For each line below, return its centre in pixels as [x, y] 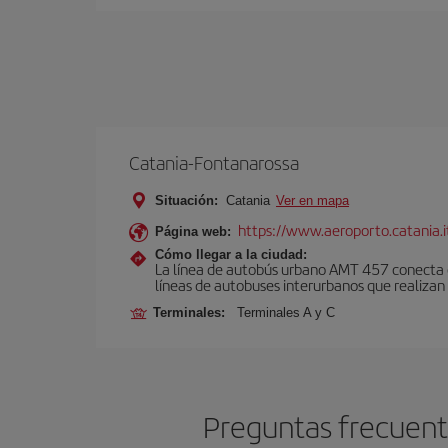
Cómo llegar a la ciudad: [231, 254]
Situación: [186, 200]
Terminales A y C [286, 312]
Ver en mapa [312, 200]
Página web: [193, 231]
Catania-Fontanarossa [214, 162]
